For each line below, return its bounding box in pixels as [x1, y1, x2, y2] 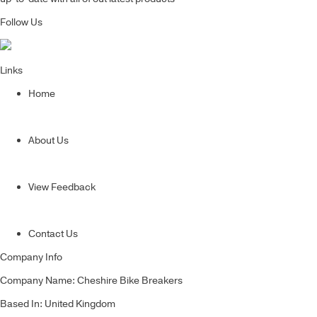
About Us [28, 134, 69, 148]
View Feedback [28, 180, 96, 195]
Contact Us [28, 227, 78, 241]
